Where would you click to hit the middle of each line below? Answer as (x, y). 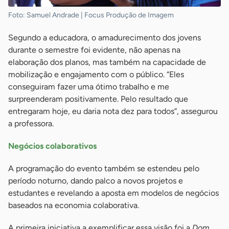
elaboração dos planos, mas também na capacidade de (107, 62)
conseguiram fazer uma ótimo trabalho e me (89, 86)
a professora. (31, 123)
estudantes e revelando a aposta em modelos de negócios (113, 193)
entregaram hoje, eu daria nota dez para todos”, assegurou (113, 111)
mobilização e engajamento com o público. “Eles (96, 74)
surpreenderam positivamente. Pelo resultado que (98, 99)
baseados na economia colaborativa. (74, 205)
